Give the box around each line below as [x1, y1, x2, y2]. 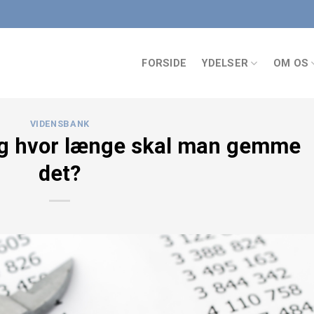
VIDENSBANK [29, 118, 90, 129]
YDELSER [202, 57, 249, 69]
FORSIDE [142, 57, 187, 69]
